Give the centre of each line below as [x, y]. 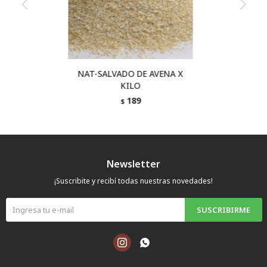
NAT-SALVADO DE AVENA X [131, 74]
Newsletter [133, 164]
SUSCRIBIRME [223, 210]
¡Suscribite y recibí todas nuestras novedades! [133, 181]
